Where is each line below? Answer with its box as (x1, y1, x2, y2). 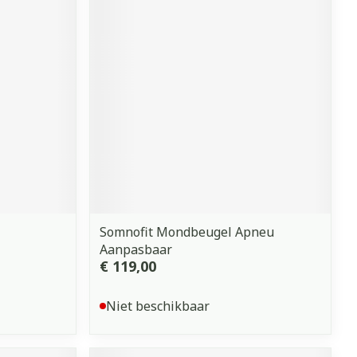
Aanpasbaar (100, 240, 173, 258)
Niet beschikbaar (106, 296, 210, 315)
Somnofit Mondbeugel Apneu (100, 222, 275, 241)
